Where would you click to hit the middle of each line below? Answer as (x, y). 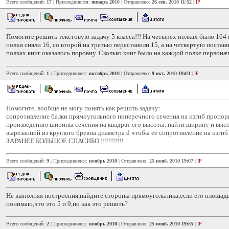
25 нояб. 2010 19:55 (171, 224)
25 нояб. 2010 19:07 (171, 161)
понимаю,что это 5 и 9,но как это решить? (67, 204)
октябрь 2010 (104, 73)
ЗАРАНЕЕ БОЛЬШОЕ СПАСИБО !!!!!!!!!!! (65, 141)
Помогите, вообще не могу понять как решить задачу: (83, 108)
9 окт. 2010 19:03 (171, 73)
